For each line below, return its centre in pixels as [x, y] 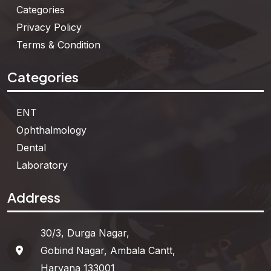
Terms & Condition [59, 44]
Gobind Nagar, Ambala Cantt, [108, 250]
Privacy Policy [49, 27]
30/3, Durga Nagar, [85, 233]
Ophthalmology [52, 130]
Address [34, 197]
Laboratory [42, 165]
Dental [31, 147]
